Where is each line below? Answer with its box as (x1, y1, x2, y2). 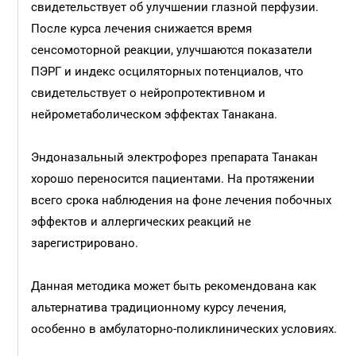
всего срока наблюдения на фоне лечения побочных (31, 192, 332, 207)
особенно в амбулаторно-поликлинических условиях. (31, 321, 338, 336)
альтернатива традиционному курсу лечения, (31, 300, 287, 315)
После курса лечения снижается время (31, 21, 253, 36)
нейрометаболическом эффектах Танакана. (31, 106, 278, 122)
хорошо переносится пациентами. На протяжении (31, 171, 315, 186)
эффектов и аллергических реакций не (31, 214, 252, 229)
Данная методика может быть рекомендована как (31, 278, 317, 293)
